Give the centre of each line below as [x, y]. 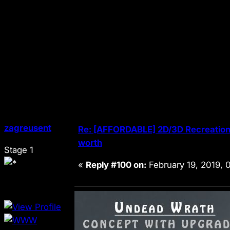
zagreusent [28, 128]
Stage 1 [19, 150]
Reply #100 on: [116, 165]
